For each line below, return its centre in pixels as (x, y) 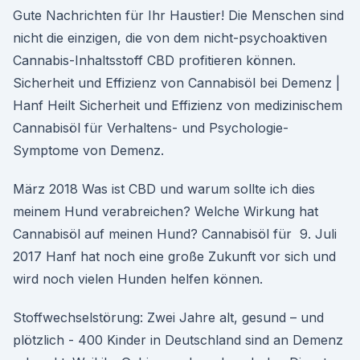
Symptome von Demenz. (88, 150)
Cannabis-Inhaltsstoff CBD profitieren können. (154, 60)
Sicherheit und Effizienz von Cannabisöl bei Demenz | (176, 83)
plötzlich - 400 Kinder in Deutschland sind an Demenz (178, 340)
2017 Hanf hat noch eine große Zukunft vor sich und (174, 256)
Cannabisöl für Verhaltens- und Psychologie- (151, 128)
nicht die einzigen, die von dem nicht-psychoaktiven (170, 38)
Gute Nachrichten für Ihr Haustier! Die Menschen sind (178, 15)
